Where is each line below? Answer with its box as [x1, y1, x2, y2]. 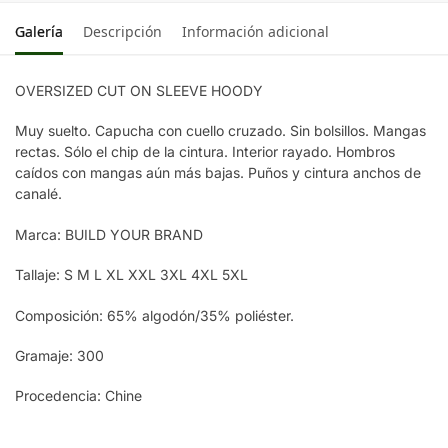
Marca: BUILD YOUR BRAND [15, 225, 203, 243]
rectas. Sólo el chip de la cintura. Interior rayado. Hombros [15, 143, 395, 161]
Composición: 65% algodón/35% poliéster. [15, 306, 294, 324]
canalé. [15, 185, 62, 203]
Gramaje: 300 [15, 347, 104, 364]
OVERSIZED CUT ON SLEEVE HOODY [15, 81, 263, 99]
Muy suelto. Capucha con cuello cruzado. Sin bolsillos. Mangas [15, 122, 426, 140]
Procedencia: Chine [15, 387, 142, 405]
